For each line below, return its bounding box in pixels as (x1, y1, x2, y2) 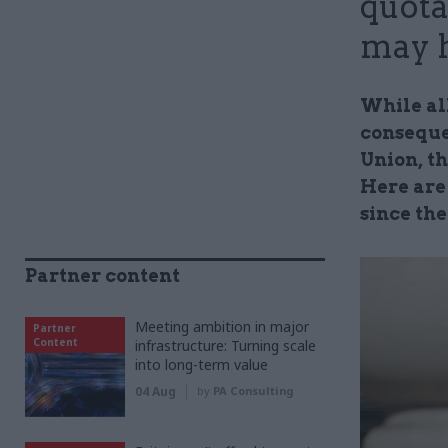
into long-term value (135, 355, 268, 374)
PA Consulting (213, 383, 293, 398)
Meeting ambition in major (135, 317, 309, 336)
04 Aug (135, 383, 176, 400)
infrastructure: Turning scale (135, 336, 316, 355)
